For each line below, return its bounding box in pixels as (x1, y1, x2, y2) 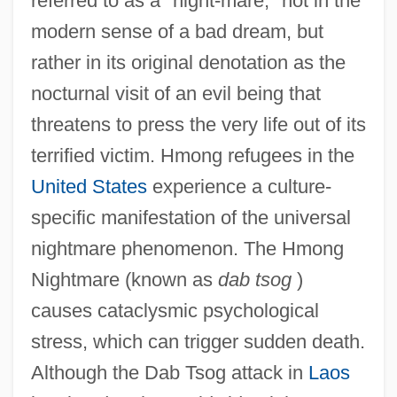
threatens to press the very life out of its (30, 113, 366, 136)
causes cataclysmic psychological (30, 299, 319, 322)
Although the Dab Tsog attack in (30, 361, 308, 384)
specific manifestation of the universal (30, 206, 351, 229)
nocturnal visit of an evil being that (30, 82, 321, 105)
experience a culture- (146, 175, 331, 198)
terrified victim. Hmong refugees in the (30, 144, 354, 167)
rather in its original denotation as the (30, 51, 346, 74)
